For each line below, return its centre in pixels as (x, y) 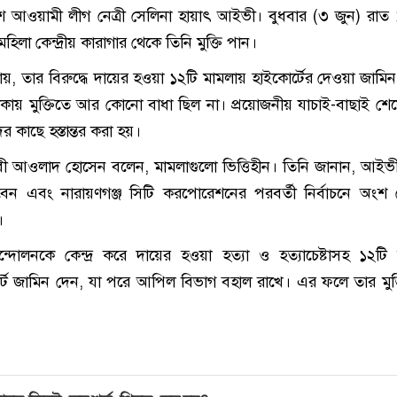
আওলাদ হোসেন (59, 167)
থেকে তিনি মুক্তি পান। (191, 43)
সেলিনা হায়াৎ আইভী (193, 16)
